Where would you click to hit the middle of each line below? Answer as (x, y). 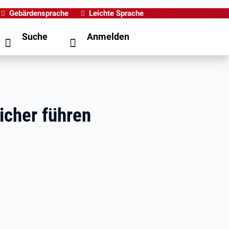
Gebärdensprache (39, 13)
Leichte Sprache (116, 13)
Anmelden (108, 37)
